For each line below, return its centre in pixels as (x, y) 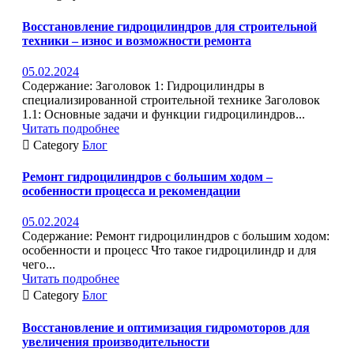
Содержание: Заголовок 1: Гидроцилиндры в (143, 85)
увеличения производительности (116, 341)
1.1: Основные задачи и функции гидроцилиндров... (164, 114)
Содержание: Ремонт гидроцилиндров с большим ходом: (176, 236)
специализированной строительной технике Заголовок (171, 100)
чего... (39, 265)
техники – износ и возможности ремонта (137, 40)
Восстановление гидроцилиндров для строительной (169, 26)
